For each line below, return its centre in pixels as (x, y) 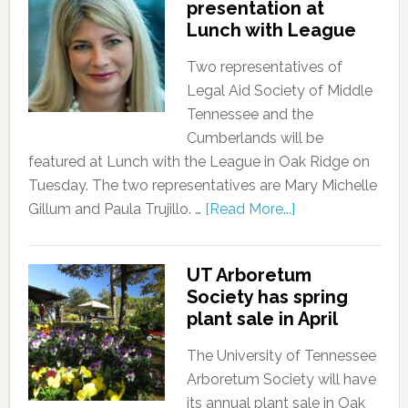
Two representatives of (264, 67)
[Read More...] (250, 209)
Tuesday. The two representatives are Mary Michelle (202, 185)
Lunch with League (271, 30)
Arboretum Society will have (281, 379)
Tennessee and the (250, 114)
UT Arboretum (249, 275)
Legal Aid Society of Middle (279, 91)
